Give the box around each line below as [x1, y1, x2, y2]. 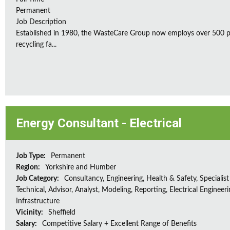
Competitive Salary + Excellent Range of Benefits [42, 220, 197, 227]
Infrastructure [16, 198, 60, 205]
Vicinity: [16, 209, 45, 216]
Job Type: [16, 152, 47, 160]
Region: [16, 164, 42, 171]
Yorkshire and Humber [45, 164, 116, 171]
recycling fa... [16, 41, 56, 48]
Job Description [16, 18, 66, 26]
